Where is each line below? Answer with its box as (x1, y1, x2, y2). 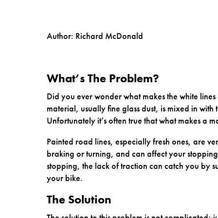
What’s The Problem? (47, 70, 159, 86)
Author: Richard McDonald (47, 30, 143, 41)
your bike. (47, 172, 83, 183)
